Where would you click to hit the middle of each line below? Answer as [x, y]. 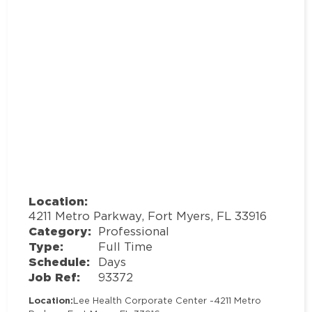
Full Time [126, 247]
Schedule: [60, 262]
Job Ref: [55, 277]
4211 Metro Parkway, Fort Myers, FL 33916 [148, 216]
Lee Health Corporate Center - [144, 301]
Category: [60, 231]
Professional [134, 232]
